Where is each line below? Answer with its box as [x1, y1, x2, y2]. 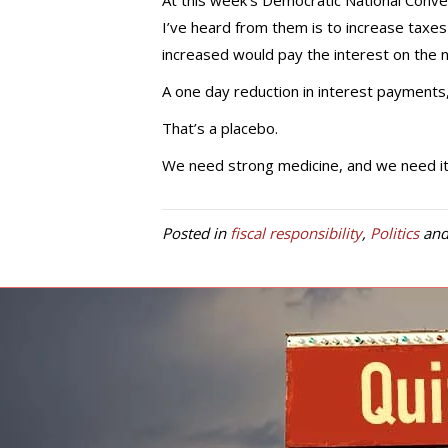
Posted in [162, 223, 230, 243]
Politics [370, 223, 419, 243]
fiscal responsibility [230, 223, 362, 243]
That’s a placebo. [162, 118, 278, 138]
